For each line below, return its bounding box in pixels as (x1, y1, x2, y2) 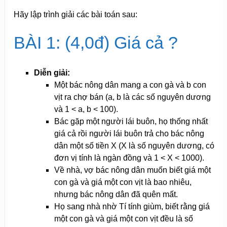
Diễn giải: (33, 68, 70, 78)
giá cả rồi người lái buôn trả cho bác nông (54, 129, 204, 138)
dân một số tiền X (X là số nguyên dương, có (54, 141, 214, 150)
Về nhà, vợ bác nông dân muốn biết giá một (54, 166, 211, 175)
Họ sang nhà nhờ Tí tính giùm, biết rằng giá (54, 202, 210, 211)
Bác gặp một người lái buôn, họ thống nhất (54, 117, 208, 126)
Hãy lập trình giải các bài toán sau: (13, 10, 137, 19)
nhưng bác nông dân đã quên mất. (54, 190, 178, 199)
